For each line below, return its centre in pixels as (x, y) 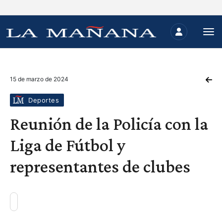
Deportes (44, 100)
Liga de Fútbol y (68, 145)
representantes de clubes (100, 166)
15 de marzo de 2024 (39, 79)
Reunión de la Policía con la (109, 124)
